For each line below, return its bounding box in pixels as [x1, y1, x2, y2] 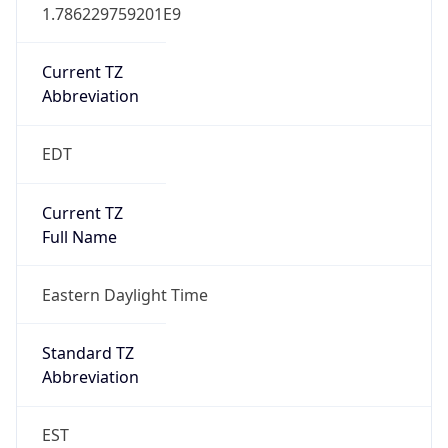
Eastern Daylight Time [41, 283, 208, 306]
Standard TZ [41, 342, 134, 365]
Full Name [41, 225, 117, 248]
